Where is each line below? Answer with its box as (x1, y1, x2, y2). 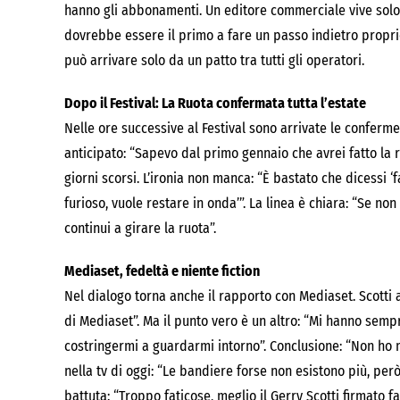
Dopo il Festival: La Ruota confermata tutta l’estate (64, 95, 366, 112)
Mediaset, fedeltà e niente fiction (64, 262, 260, 279)
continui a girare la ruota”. (64, 220, 216, 237)
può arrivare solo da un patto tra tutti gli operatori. (64, 52, 364, 69)
